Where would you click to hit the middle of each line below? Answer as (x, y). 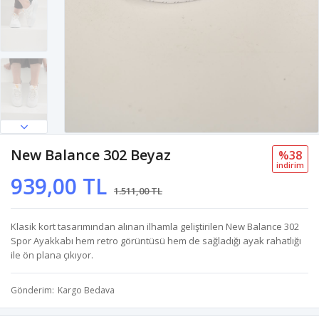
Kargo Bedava (86, 290)
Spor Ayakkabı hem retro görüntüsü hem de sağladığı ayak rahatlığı (156, 240)
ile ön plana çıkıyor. (52, 255)
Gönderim (31, 290)
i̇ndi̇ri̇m (290, 164)
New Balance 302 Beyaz (91, 155)
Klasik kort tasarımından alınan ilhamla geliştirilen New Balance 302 (155, 226)
